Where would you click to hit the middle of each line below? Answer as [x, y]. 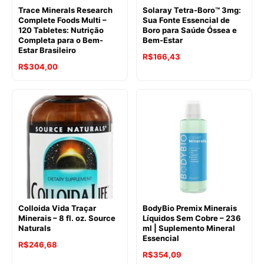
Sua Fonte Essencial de [186, 20]
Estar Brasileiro [47, 50]
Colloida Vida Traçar [57, 208]
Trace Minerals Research [65, 10]
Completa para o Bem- [61, 40]
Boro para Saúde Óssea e [190, 30]
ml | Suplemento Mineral [189, 228]
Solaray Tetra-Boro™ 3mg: [192, 10]
